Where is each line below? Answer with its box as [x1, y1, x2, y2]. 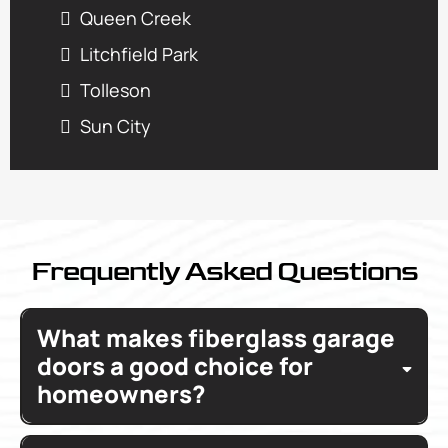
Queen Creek [80, 5, 191, 30]
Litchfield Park [80, 41, 198, 66]
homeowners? [36, 377, 206, 411]
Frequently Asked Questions [30, 254, 418, 288]
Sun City [80, 113, 151, 138]
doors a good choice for [36, 349, 313, 383]
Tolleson [80, 77, 151, 102]
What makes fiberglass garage [36, 321, 395, 355]
